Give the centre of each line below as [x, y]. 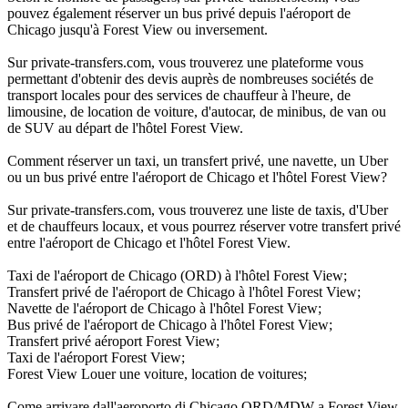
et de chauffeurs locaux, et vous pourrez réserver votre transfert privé [204, 226]
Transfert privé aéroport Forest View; [113, 341]
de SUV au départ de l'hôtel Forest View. [125, 127]
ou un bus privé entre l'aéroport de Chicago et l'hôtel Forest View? [197, 177]
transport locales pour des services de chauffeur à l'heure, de [179, 95]
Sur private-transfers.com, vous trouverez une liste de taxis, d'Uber [198, 209]
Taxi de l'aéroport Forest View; [96, 357]
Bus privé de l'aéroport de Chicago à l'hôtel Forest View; [170, 324]
